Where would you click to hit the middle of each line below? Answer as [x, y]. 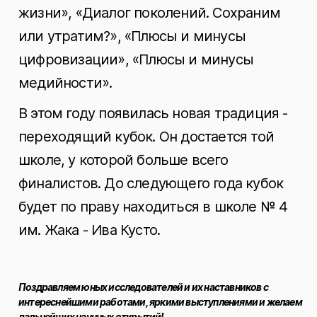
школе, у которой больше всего [123, 160]
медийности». [65, 83]
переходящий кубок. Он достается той [146, 137]
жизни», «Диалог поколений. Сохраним [150, 13]
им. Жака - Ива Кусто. [90, 230]
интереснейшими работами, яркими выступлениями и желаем [160, 302]
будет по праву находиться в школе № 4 [153, 207]
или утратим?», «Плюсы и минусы [132, 36]
